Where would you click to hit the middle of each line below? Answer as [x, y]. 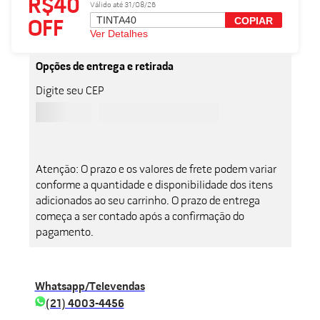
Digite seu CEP [70, 91]
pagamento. [64, 232]
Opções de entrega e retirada [104, 67]
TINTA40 [116, 20]
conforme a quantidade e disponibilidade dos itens [154, 185]
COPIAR [254, 21]
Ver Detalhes [119, 34]
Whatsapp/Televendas [90, 287]
